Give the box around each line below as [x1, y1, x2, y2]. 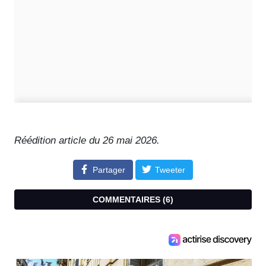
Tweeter [155, 164, 185, 175]
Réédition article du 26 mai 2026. [14, 134, 160, 146]
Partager [93, 164, 125, 175]
